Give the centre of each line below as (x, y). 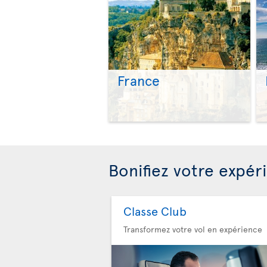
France (139, 80)
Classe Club (155, 211)
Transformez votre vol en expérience (193, 229)
